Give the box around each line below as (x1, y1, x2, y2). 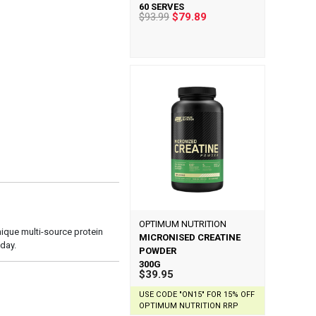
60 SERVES (138, 1, 184, 12)
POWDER (138, 245, 176, 256)
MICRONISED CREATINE (138, 232, 241, 243)
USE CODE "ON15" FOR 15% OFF (138, 290, 255, 299)
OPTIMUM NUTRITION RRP (138, 301, 238, 310)
